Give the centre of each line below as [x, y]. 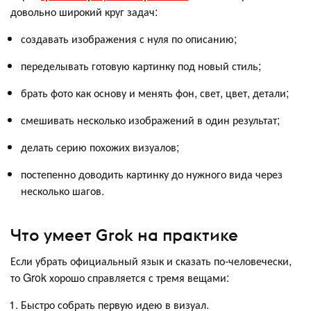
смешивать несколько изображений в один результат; [150, 119]
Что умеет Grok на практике [124, 235]
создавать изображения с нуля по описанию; [129, 38]
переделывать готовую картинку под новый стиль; [141, 65]
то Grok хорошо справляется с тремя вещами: [120, 278]
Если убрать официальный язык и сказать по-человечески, [151, 261]
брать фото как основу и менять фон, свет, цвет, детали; [155, 92]
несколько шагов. [64, 190]
